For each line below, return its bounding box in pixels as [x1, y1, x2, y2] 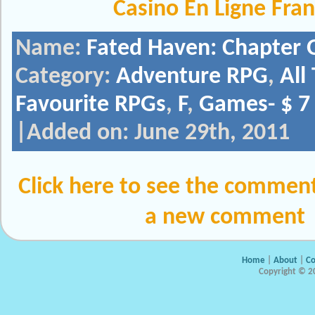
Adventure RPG [116, 65, 268, 89]
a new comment [144, 205, 305, 230]
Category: [15, 65, 116, 89]
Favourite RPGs [15, 93, 166, 117]
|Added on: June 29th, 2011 [15, 121, 290, 146]
